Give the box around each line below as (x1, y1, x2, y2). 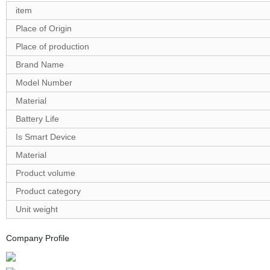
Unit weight (15, 204, 58, 214)
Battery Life (15, 113, 59, 124)
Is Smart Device (15, 131, 76, 142)
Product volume (15, 168, 75, 178)
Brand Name (15, 59, 64, 69)
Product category (15, 186, 81, 196)
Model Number (15, 77, 72, 87)
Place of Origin (15, 23, 72, 33)
